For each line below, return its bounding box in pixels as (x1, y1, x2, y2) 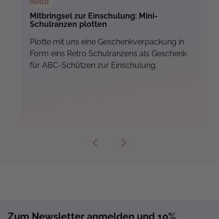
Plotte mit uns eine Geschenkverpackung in (30, 37, 184, 46)
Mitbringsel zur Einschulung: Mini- (30, 11, 158, 21)
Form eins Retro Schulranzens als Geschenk (30, 49, 187, 58)
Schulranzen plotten (30, 20, 107, 29)
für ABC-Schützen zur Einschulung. (30, 61, 157, 70)
